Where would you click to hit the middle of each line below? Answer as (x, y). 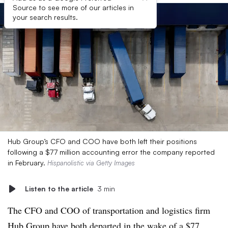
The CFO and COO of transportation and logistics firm (109, 210)
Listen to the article (59, 189)
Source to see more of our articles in (73, 7)
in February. (27, 163)
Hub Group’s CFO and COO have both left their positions (102, 141)
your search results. (45, 17)
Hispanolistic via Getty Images (91, 163)
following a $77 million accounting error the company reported (111, 152)
